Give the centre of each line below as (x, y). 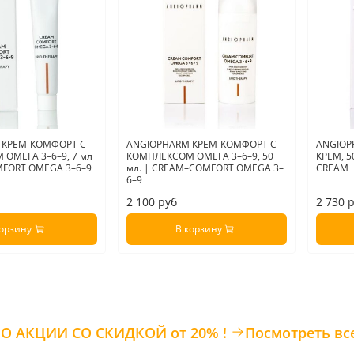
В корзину (198, 229)
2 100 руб (151, 203)
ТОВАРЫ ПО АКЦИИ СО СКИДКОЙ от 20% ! (200, 333)
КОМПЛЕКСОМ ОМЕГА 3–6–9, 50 (200, 156)
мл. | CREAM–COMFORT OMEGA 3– (205, 168)
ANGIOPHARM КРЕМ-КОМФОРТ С (201, 145)
